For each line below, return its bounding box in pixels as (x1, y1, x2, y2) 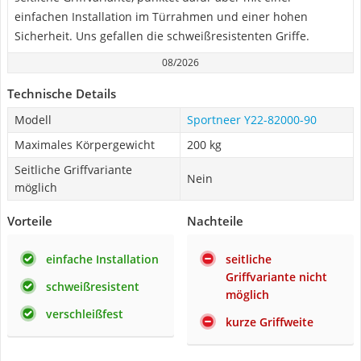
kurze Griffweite (226, 314, 313, 330)
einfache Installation (46, 251, 159, 267)
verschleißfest (46, 306, 123, 322)
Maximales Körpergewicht (15, 137, 155, 152)
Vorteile (7, 213, 52, 229)
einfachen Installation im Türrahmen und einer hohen (15, 9, 308, 24)
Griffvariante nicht (226, 269, 327, 284)
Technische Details (7, 85, 116, 102)
